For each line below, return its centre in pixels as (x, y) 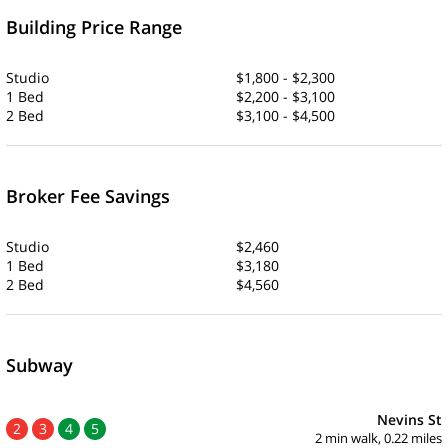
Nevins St (409, 420)
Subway (39, 365)
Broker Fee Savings (88, 196)
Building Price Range (94, 27)
